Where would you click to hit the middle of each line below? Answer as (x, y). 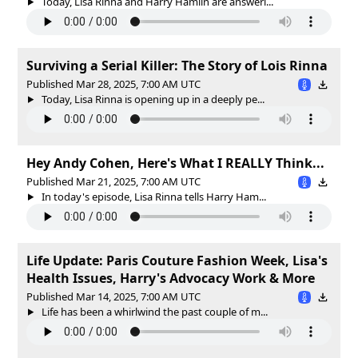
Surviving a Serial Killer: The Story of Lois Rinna (177, 65)
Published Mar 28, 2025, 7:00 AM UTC (113, 84)
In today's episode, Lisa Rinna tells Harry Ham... (152, 196)
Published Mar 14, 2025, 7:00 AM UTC (113, 296)
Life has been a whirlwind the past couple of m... (153, 311)
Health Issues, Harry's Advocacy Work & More (171, 278)
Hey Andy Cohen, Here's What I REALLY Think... (175, 163)
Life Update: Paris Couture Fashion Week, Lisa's (177, 260)
